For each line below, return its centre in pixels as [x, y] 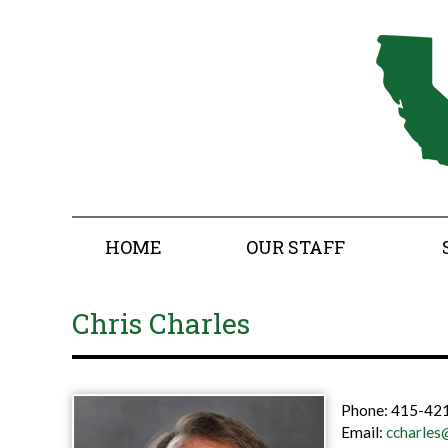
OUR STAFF [295, 247]
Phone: [366, 410]
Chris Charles [161, 323]
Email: [363, 432]
